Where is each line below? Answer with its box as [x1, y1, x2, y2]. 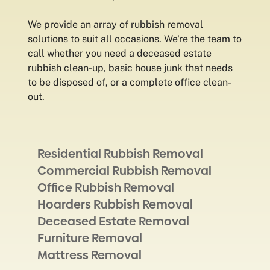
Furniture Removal [37, 230, 143, 246]
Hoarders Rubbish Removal [37, 196, 193, 213]
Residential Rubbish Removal [37, 145, 204, 162]
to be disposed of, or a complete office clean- [28, 77, 232, 88]
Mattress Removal [37, 246, 142, 263]
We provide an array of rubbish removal [28, 19, 204, 30]
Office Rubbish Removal [37, 179, 175, 196]
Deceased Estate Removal [37, 213, 190, 230]
